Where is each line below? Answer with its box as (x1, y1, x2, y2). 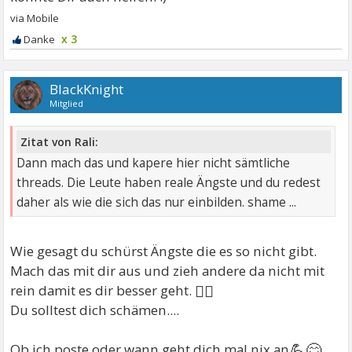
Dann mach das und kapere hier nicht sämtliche (16, 155, 291, 172)
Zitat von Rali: (20, 134, 99, 150)
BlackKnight (49, 79, 124, 98)
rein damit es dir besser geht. (10, 281, 196, 300)
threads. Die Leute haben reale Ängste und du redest (16, 174, 321, 192)
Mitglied (49, 97, 84, 109)
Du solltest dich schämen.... (10, 301, 180, 320)
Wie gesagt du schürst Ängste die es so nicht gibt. (10, 242, 317, 261)
